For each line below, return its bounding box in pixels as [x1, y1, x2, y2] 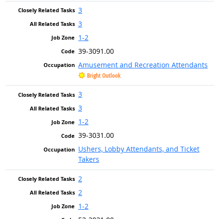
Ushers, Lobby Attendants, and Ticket [78, 144, 199, 154]
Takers [78, 154, 99, 164]
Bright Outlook [87, 71, 121, 80]
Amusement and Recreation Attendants [78, 60, 208, 69]
